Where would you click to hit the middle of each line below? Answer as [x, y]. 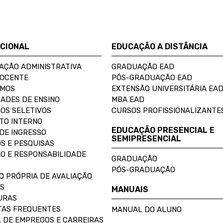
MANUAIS [130, 189]
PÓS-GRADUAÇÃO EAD [152, 78]
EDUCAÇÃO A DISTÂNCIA [160, 47]
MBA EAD [128, 100]
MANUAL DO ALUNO [147, 210]
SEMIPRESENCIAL [146, 139]
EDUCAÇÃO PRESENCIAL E [163, 130]
